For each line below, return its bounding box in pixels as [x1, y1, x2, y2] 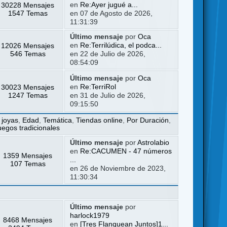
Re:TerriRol [80, 83, 116, 91]
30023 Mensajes [1, 83, 55, 91]
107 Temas [10, 159, 46, 168]
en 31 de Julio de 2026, [69, 91, 145, 99]
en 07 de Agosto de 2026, [69, 9, 153, 17]
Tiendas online [76, 116, 123, 124]
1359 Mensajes [3, 151, 53, 160]
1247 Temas [8, 91, 48, 99]
